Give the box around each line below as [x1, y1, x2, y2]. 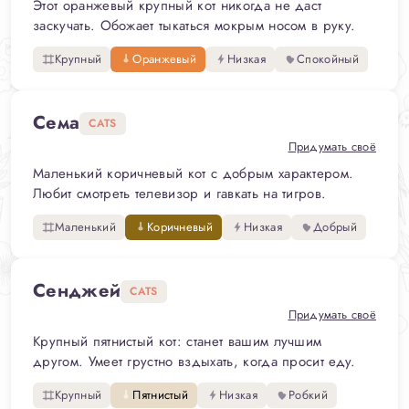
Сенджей [33, 278, 121, 304]
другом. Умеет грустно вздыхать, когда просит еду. [33, 351, 356, 372]
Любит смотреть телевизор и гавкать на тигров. [33, 184, 327, 204]
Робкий [288, 386, 328, 404]
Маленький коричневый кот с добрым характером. [33, 163, 354, 184]
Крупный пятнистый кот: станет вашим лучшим [33, 331, 322, 351]
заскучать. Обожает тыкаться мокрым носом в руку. [33, 16, 356, 36]
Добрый [313, 218, 357, 236]
